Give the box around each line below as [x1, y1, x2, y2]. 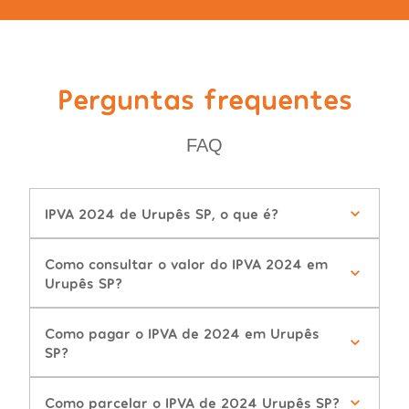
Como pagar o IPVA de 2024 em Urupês [45, 324, 320, 342]
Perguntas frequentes [57, 80, 352, 116]
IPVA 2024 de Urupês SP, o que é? [45, 204, 278, 223]
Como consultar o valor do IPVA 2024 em [45, 255, 328, 273]
